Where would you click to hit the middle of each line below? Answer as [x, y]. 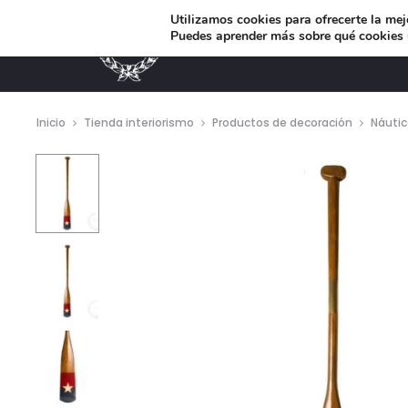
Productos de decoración [282, 122]
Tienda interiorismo [139, 122]
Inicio [51, 122]
